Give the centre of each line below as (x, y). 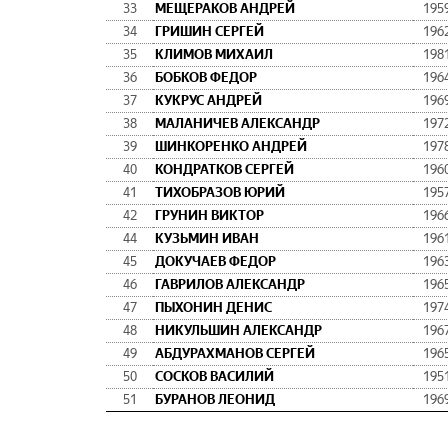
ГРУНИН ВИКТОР (209, 215)
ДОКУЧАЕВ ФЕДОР (215, 261)
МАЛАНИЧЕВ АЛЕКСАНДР (237, 123)
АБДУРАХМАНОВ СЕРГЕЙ (235, 353)
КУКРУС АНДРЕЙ (208, 100)
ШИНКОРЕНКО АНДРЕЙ (231, 146)
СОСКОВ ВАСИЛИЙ (214, 376)
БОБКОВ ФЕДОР (206, 77)
